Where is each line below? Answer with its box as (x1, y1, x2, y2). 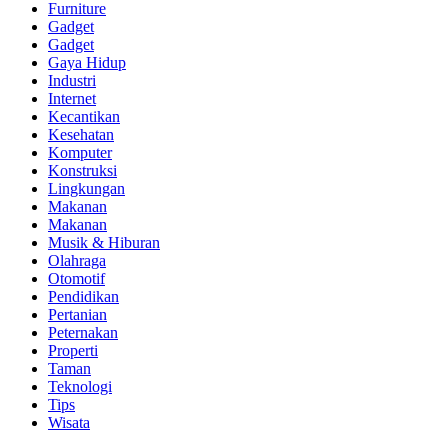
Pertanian (48, 306, 107, 324)
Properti (48, 342, 98, 360)
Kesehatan (48, 126, 114, 144)
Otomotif (48, 270, 105, 288)
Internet (48, 90, 96, 108)
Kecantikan (48, 108, 120, 126)
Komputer (48, 144, 112, 162)
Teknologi (48, 378, 112, 396)
